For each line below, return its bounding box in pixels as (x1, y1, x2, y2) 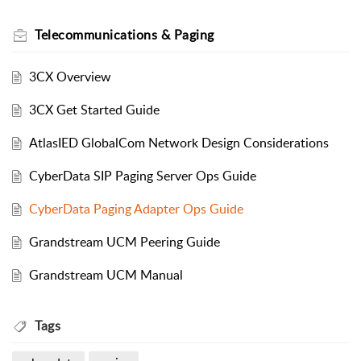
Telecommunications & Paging (35, 26, 214, 44)
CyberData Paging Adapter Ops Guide (28, 200, 243, 218)
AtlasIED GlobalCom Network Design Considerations (28, 134, 329, 152)
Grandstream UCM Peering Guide (28, 233, 220, 251)
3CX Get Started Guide (28, 101, 160, 119)
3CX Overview (28, 68, 111, 86)
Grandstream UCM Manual (28, 266, 183, 284)
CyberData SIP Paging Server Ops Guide (28, 167, 256, 185)
